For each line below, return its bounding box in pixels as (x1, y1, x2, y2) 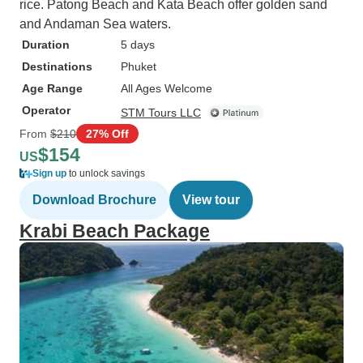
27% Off (86, 126, 129, 140)
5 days (121, 38, 155, 51)
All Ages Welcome (121, 82, 212, 95)
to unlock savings (66, 168, 145, 179)
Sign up (32, 168, 66, 179)
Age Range (22, 82, 83, 95)
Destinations (22, 60, 92, 73)
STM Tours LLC (121, 106, 201, 119)
